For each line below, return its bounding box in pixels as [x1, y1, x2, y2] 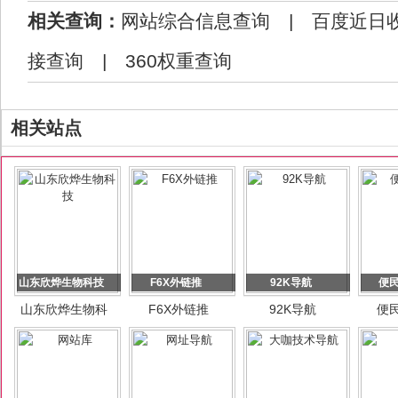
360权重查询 [125, 51, 232, 72]
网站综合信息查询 [121, 11, 270, 32]
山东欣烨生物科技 [19, 276, 104, 289]
